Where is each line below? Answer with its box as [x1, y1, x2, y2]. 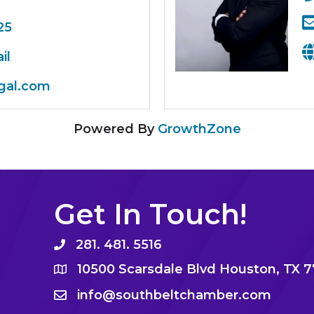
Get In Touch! [54, 197, 247, 231]
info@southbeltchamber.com [77, 287, 272, 303]
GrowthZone [157, 121, 241, 137]
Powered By [73, 121, 158, 137]
